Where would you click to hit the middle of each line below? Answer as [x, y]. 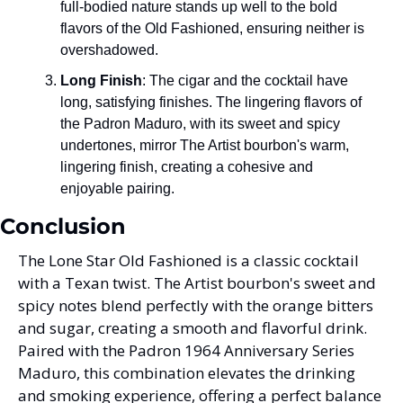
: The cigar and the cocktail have [245, 80]
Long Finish [101, 80]
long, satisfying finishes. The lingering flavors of [211, 102]
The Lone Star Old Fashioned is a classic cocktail [188, 260]
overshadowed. [109, 49]
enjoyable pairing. [117, 188]
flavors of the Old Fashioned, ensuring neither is [212, 28]
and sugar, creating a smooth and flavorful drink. [193, 327]
